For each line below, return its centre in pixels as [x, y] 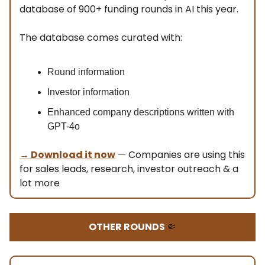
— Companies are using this [180, 154]
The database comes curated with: [101, 37]
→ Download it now [67, 154]
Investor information [88, 92]
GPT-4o [64, 126]
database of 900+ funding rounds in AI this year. [129, 9]
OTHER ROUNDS [128, 227]
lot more [40, 183]
